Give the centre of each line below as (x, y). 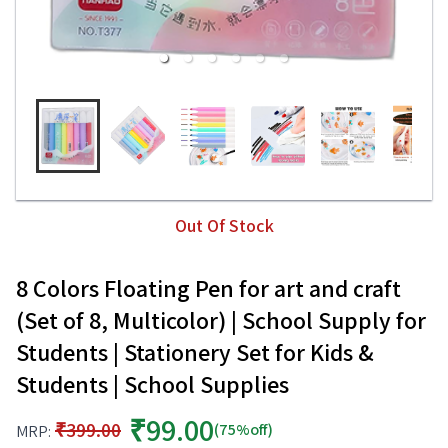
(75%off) (243, 430)
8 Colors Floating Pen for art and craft (208, 288)
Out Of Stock (224, 226)
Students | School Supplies (152, 384)
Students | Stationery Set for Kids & (195, 352)
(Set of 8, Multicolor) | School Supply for (221, 320)
